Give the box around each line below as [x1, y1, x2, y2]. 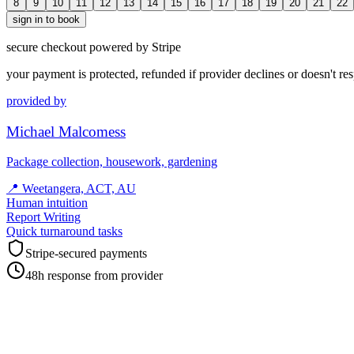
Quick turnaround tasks [6, 224, 122, 239]
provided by [6, 93, 66, 107]
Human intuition [6, 196, 88, 210]
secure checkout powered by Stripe [6, 40, 181, 54]
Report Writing [6, 210, 81, 224]
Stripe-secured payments [25, 247, 147, 261]
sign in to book [13, 13, 80, 25]
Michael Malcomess [6, 122, 126, 140]
